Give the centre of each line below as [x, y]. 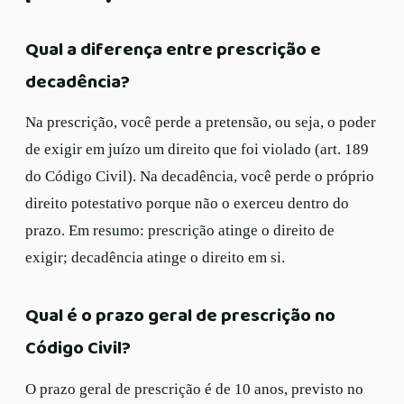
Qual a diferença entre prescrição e [173, 50]
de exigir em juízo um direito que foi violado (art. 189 [197, 150]
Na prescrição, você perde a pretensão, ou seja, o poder [201, 123]
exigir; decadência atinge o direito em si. [155, 258]
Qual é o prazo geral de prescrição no [180, 317]
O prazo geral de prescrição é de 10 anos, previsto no [194, 389]
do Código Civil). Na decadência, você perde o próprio [200, 177]
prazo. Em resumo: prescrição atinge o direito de [180, 231]
